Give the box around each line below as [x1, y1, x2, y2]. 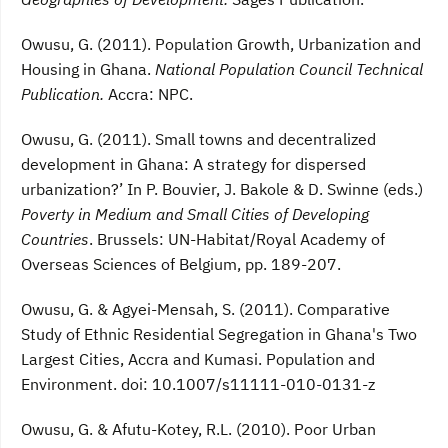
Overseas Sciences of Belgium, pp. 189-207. [21, 254, 341, 275]
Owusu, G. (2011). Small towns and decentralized [21, 129, 376, 150]
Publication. [21, 84, 104, 105]
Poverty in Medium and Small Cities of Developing [21, 204, 369, 225]
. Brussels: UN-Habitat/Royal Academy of [89, 229, 385, 250]
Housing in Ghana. [21, 59, 155, 80]
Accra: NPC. [104, 84, 193, 105]
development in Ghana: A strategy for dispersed [21, 154, 366, 175]
